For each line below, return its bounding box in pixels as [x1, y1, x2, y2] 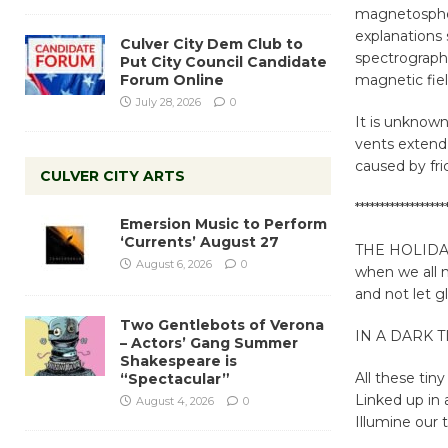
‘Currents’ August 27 [120, 232, 279, 251]
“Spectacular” [120, 369, 230, 388]
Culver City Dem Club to [120, 34, 303, 53]
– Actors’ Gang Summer [120, 333, 298, 352]
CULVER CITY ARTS [40, 166, 185, 185]
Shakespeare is [120, 351, 237, 370]
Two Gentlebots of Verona [120, 315, 324, 334]
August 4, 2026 [136, 393, 214, 408]
